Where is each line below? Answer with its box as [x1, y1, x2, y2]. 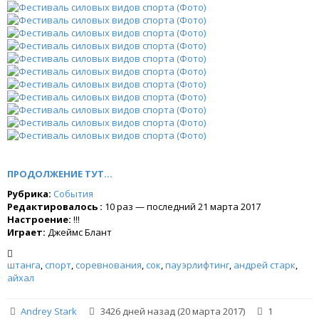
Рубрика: [7, 187, 51, 201]
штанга [7, 258, 41, 272]
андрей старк [234, 258, 296, 272]
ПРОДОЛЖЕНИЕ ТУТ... [7, 167, 113, 181]
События [53, 187, 93, 201]
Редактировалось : [7, 200, 103, 214]
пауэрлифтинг [165, 258, 229, 272]
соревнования [75, 258, 142, 272]
